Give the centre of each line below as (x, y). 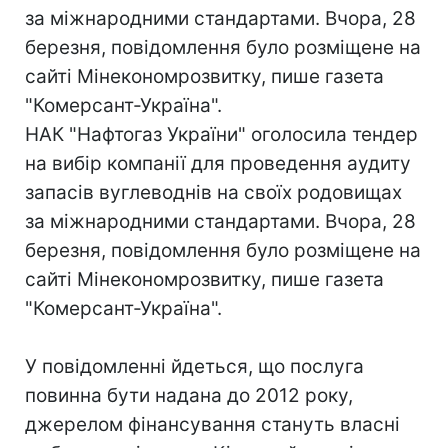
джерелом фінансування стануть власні (212, 424)
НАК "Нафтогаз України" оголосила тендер (221, 134)
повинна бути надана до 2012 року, (189, 395)
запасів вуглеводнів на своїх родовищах (213, 192)
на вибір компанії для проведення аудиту (218, 163)
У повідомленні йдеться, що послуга (194, 366)
